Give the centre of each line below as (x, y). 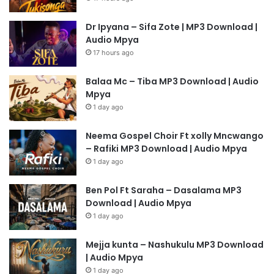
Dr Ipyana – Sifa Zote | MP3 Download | (172, 27)
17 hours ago (113, 52)
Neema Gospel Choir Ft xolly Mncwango (175, 135)
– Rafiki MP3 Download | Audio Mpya (166, 148)
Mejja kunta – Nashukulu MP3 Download (175, 244)
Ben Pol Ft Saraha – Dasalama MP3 (164, 190)
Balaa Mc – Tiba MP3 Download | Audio (172, 81)
